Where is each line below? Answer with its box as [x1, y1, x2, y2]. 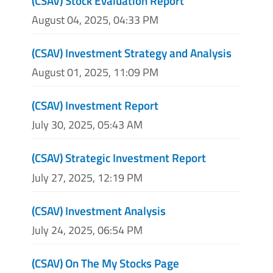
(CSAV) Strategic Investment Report [32, 149, 206, 167]
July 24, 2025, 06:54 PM [32, 221, 143, 238]
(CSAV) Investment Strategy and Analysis [32, 44, 232, 62]
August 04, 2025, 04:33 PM [32, 12, 158, 29]
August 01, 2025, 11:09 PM [32, 64, 158, 81]
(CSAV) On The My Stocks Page [32, 253, 179, 272]
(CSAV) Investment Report [32, 96, 158, 115]
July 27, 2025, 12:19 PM [32, 169, 143, 186]
